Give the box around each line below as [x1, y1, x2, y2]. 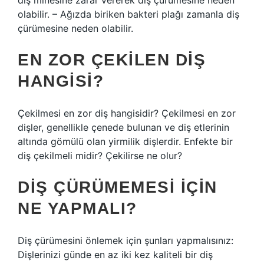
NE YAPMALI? [18, 199, 137, 217]
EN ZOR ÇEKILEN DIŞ [18, 51, 206, 69]
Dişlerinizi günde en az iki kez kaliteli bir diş [18, 249, 213, 260]
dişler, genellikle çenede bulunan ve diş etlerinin [18, 121, 229, 133]
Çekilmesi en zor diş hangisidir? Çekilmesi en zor [18, 107, 236, 119]
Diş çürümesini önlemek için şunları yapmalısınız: [18, 235, 233, 246]
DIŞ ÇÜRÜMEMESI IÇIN [18, 178, 217, 196]
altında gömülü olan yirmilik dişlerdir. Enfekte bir [18, 136, 233, 147]
